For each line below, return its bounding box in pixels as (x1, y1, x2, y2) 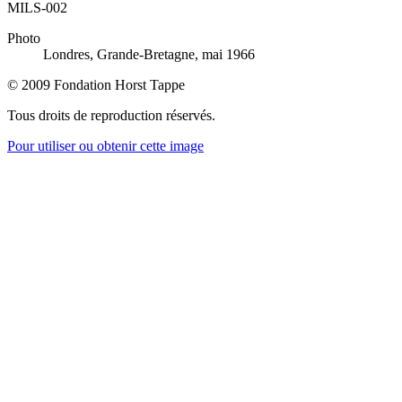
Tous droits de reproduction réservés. (7, 107, 215, 123)
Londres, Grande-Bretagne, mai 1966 (43, 46, 255, 62)
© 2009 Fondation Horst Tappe (7, 76, 185, 92)
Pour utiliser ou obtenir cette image (7, 137, 204, 153)
